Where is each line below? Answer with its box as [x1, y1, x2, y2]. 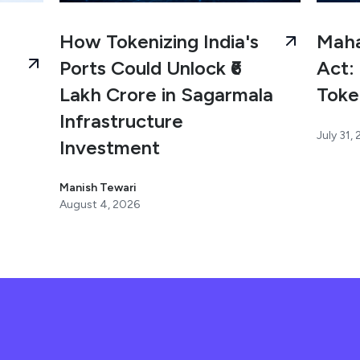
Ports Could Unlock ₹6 [59, 56, 242, 80]
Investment [59, 136, 160, 160]
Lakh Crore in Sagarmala [59, 83, 273, 107]
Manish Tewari [59, 181, 137, 195]
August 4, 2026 [59, 198, 140, 212]
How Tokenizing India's [59, 30, 259, 54]
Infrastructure [59, 109, 183, 133]
